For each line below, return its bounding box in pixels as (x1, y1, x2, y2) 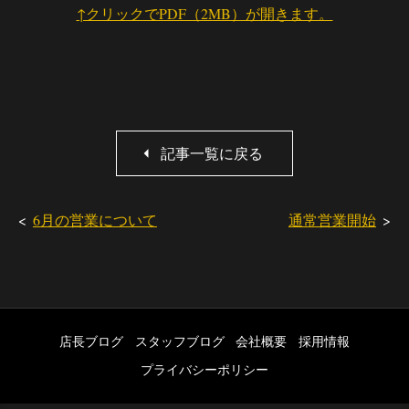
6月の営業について (33, 209, 157, 229)
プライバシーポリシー (141, 360, 268, 378)
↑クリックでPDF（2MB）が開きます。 (76, 3, 333, 23)
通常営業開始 (288, 209, 376, 229)
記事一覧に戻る (161, 142, 263, 163)
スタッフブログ (134, 332, 225, 351)
